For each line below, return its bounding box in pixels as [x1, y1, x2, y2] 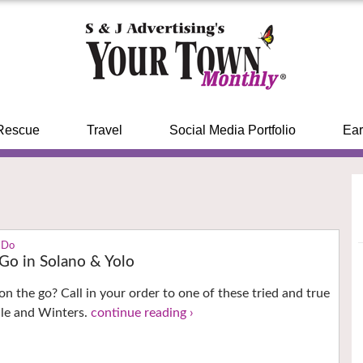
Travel [86, 123, 122, 137]
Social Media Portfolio [169, 123, 296, 137]
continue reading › [91, 306, 194, 320]
